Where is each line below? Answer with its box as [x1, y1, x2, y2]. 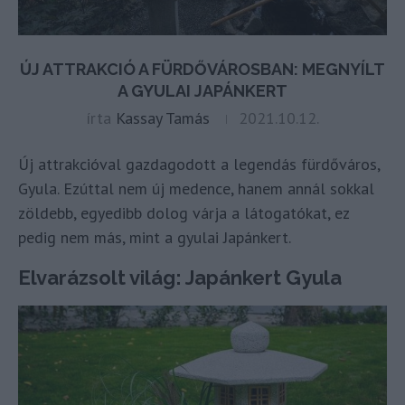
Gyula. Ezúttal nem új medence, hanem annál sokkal [18, 178, 374, 200]
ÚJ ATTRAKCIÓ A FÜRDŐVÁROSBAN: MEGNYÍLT [20, 60, 385, 80]
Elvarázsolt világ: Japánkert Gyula [18, 266, 342, 290]
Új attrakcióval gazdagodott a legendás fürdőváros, [18, 154, 380, 175]
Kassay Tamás [116, 108, 210, 129]
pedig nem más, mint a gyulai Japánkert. [18, 227, 291, 249]
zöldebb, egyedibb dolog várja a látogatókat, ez [18, 202, 349, 224]
